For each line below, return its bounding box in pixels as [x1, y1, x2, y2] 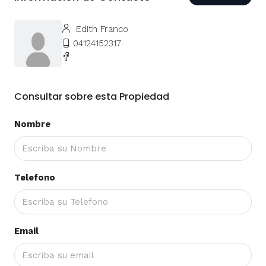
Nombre [14, 118, 50, 129]
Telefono [14, 172, 55, 183]
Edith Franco [73, 23, 128, 34]
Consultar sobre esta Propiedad [14, 89, 169, 103]
